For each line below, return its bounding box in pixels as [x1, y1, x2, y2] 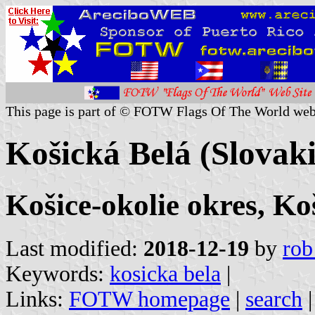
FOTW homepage [69, 286, 230, 311]
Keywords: [6, 261, 110, 286]
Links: [6, 286, 69, 311]
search [245, 286, 302, 311]
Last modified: [6, 236, 143, 261]
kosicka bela [110, 261, 221, 286]
